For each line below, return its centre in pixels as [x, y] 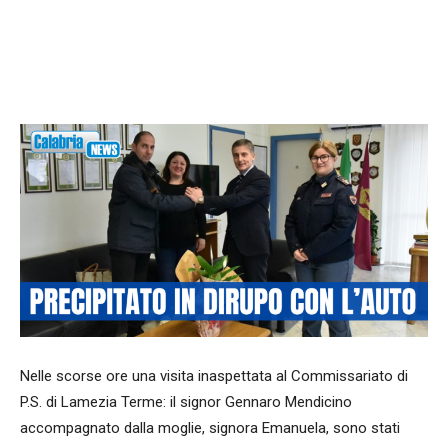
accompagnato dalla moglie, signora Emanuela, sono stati [210, 428]
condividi [97, 75]
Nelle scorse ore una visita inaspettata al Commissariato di [214, 376]
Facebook [237, 74]
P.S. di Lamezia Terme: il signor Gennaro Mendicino [186, 402]
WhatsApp [367, 74]
